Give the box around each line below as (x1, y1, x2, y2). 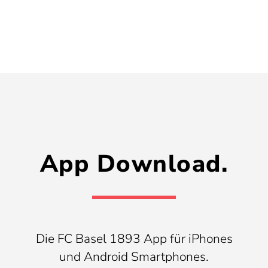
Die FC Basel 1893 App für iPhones (35, 230, 233, 248)
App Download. (39, 148, 229, 181)
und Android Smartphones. (59, 248, 209, 266)
